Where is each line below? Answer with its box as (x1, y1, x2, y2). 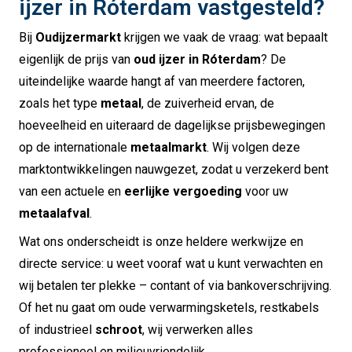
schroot (95, 321, 142, 337)
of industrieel (19, 321, 95, 337)
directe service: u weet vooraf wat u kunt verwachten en (19, 255, 323, 271)
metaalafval (19, 205, 90, 221)
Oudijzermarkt (35, 29, 121, 45)
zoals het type (19, 95, 101, 111)
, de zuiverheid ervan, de (141, 95, 274, 111)
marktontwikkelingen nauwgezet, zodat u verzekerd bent (19, 161, 328, 177)
